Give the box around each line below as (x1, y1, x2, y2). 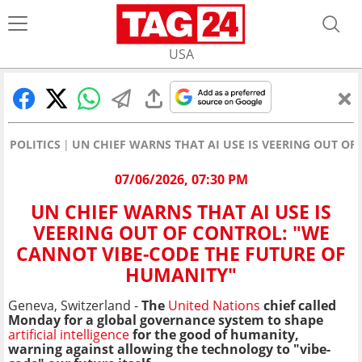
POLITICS (10, 137, 61, 152)
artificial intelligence (8, 326, 133, 344)
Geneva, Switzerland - (8, 297, 141, 315)
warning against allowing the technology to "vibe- (8, 340, 330, 359)
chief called (260, 297, 336, 315)
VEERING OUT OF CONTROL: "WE (32, 220, 330, 246)
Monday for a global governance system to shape (8, 311, 323, 330)
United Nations (168, 297, 260, 315)
